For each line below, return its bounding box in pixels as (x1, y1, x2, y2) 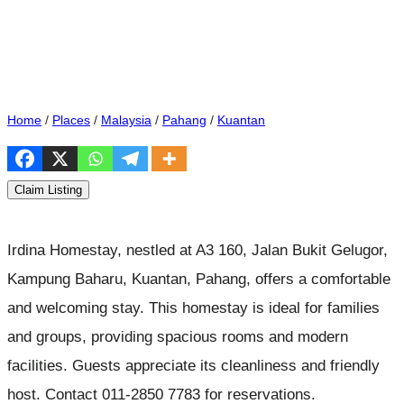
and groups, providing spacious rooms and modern (7, 327, 348, 346)
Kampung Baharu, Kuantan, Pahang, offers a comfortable (7, 270, 390, 289)
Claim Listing (14, 182, 82, 197)
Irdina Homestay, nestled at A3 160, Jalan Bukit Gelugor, (7, 241, 388, 260)
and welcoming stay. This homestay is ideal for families (7, 298, 380, 317)
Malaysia (101, 112, 151, 127)
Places (52, 112, 90, 127)
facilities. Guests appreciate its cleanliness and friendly (7, 356, 380, 375)
